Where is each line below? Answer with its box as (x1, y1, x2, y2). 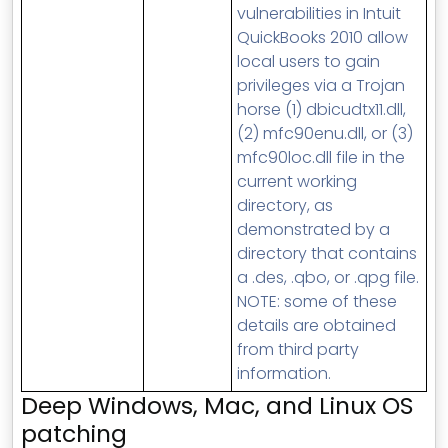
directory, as (237, 194, 333, 217)
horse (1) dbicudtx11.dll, (237, 98, 406, 121)
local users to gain (237, 50, 380, 73)
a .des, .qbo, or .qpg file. (237, 266, 419, 289)
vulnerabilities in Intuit (237, 2, 401, 25)
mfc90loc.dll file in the (237, 146, 405, 169)
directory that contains (237, 242, 417, 265)
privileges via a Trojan (237, 74, 405, 97)
